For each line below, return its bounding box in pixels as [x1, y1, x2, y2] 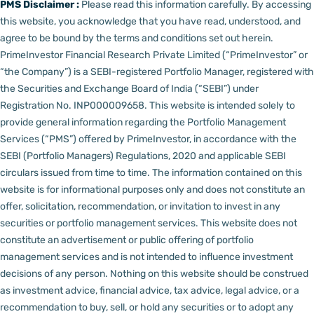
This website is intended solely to [149, 100, 295, 112]
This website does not [200, 217, 297, 230]
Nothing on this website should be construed [110, 268, 308, 280]
